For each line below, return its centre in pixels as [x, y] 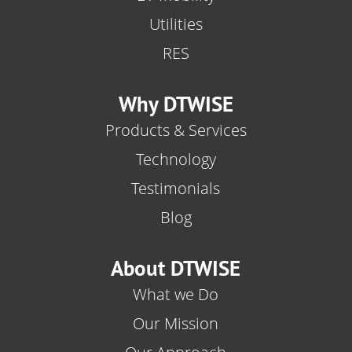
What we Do [176, 295]
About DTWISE [176, 268]
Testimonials [176, 188]
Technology [176, 159]
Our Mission [176, 323]
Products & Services [176, 130]
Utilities [176, 24]
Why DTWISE [176, 104]
